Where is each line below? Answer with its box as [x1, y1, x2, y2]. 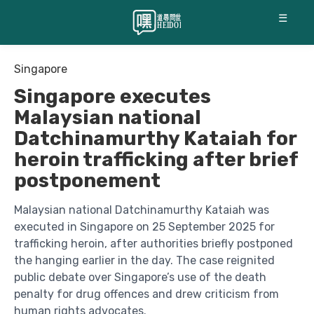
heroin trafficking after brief [14, 148, 298, 171]
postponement [14, 169, 161, 192]
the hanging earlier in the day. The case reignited [14, 254, 275, 267]
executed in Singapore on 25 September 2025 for [14, 220, 275, 233]
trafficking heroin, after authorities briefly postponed [14, 237, 293, 250]
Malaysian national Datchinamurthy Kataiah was [14, 203, 269, 217]
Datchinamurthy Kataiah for [14, 127, 296, 150]
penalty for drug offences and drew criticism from [14, 287, 279, 301]
